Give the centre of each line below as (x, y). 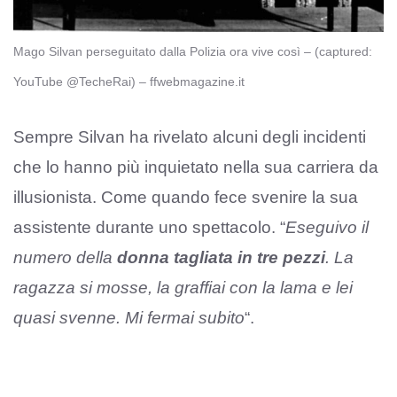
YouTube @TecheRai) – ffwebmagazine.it (129, 82)
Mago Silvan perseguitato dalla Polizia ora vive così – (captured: (193, 52)
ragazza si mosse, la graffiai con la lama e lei (183, 287)
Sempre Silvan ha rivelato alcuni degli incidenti (190, 136)
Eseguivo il (327, 227)
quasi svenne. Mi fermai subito (129, 317)
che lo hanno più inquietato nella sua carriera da (196, 167)
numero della (65, 257)
